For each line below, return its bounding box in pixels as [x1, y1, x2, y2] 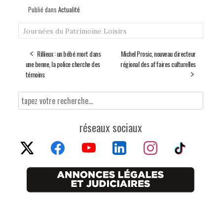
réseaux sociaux [79, 119, 142, 136]
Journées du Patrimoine [23, 27, 102, 36]
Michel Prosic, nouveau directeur [120, 48, 196, 59]
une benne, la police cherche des [25, 59, 100, 70]
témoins [25, 69, 44, 80]
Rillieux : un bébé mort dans [37, 48, 101, 59]
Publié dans [28, 4, 58, 15]
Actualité [58, 4, 80, 15]
